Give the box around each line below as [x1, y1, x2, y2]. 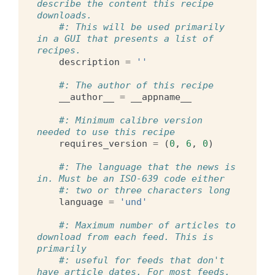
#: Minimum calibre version [59, 114, 203, 126]
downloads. [37, 9, 92, 21]
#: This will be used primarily [59, 21, 225, 33]
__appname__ [131, 91, 192, 103]
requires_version [59, 137, 147, 149]
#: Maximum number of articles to [59, 219, 236, 231]
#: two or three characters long [59, 184, 230, 196]
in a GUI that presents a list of [37, 33, 214, 44]
